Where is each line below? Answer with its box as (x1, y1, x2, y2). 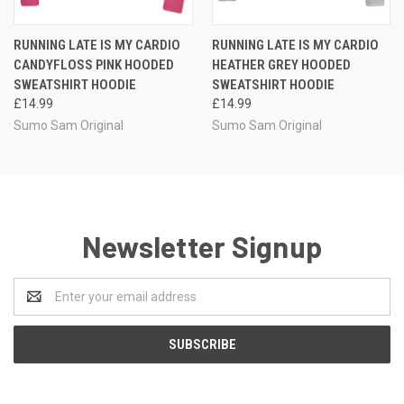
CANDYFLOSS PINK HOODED (14, 56, 174, 73)
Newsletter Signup (81, 228, 323, 263)
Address (14, 298, 61, 313)
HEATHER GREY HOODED (211, 56, 351, 73)
